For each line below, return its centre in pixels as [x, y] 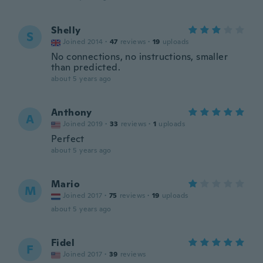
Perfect [68, 139]
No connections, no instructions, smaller [139, 57]
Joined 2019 [83, 124]
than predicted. [86, 67]
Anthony [72, 112]
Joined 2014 [83, 42]
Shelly [66, 30]
